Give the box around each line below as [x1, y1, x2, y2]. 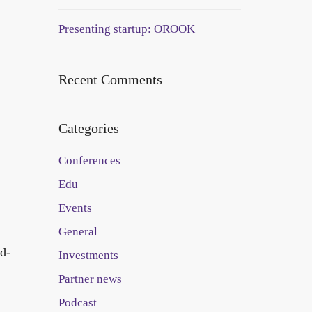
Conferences [58, 154, 120, 167]
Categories [58, 120, 119, 136]
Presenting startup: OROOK [58, 22, 195, 36]
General [58, 225, 97, 238]
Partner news [58, 272, 122, 286]
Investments [58, 249, 118, 262]
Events [58, 201, 92, 214]
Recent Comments [58, 72, 162, 87]
